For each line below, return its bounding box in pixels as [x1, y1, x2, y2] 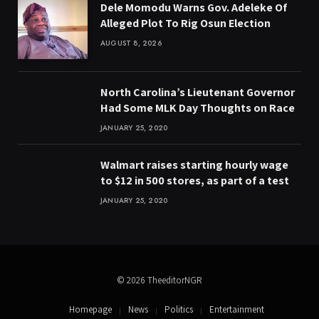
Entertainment [209, 303, 264, 315]
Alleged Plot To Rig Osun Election [100, 15, 271, 31]
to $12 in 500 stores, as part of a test [100, 172, 289, 188]
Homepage [69, 303, 112, 315]
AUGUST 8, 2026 [100, 37, 162, 48]
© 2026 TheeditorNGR [117, 273, 202, 286]
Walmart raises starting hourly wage [100, 157, 288, 172]
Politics [164, 303, 193, 315]
